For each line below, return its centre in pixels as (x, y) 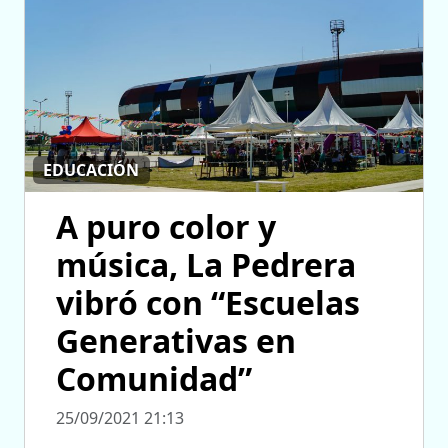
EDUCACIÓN (91, 170)
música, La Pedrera (206, 264)
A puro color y (166, 226)
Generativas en (176, 340)
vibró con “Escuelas (208, 302)
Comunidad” (154, 378)
